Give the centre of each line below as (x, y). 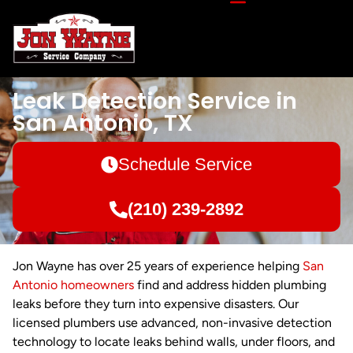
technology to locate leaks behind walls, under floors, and (174, 342)
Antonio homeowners (73, 285)
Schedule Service (186, 165)
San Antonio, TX (103, 123)
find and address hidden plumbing (230, 285)
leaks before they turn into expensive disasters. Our (156, 304)
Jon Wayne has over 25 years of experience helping (158, 266)
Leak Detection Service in (155, 101)
